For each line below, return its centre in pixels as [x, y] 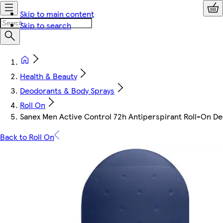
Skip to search [46, 25]
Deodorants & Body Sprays [67, 90]
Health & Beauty [49, 76]
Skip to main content [57, 14]
